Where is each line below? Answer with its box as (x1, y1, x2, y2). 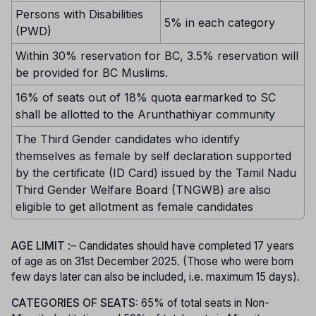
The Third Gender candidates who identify (16, 132, 240, 146)
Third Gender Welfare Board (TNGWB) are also (16, 183, 271, 197)
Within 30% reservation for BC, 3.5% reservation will (16, 49, 298, 63)
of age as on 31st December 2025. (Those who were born (11, 255, 293, 269)
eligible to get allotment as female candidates (16, 200, 253, 214)
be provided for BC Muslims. (16, 66, 168, 80)
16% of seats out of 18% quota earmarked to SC (16, 90, 276, 104)
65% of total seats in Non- (141, 296, 269, 310)
